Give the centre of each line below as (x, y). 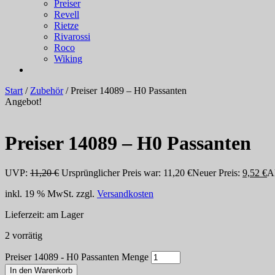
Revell (67, 15)
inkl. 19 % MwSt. (39, 194)
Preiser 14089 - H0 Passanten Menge (77, 257)
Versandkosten (125, 194)
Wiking (68, 59)
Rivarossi (72, 37)
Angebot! (23, 102)
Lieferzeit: (26, 215)
